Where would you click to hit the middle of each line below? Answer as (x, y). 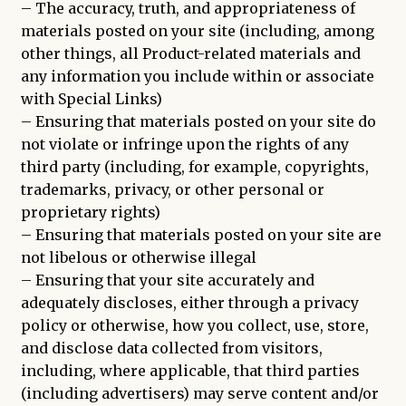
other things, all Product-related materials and (190, 54)
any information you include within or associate (197, 77)
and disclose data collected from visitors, (171, 348)
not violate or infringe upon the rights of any (184, 145)
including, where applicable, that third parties (190, 371)
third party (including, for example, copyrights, (194, 167)
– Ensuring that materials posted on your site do (198, 122)
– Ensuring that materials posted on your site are (201, 235)
